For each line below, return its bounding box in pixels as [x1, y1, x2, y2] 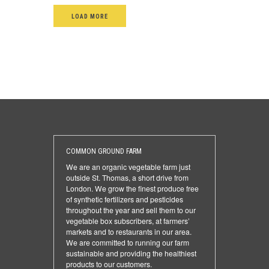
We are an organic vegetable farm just [66, 162, 190, 172]
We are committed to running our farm [66, 237, 189, 248]
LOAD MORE [71, 13, 109, 21]
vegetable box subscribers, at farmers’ [66, 216, 190, 226]
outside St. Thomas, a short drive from [66, 172, 189, 183]
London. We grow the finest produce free [66, 183, 199, 194]
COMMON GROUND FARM [66, 147, 142, 156]
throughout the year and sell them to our [66, 205, 196, 216]
